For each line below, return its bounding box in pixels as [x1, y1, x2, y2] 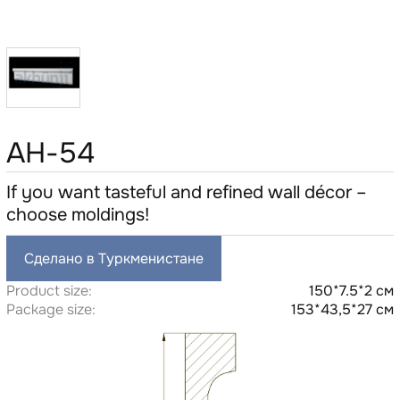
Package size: [5, 299, 96, 319]
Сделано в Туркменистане [23, 248, 204, 268]
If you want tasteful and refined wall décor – [5, 180, 367, 204]
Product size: [5, 280, 92, 300]
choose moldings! [5, 203, 149, 226]
